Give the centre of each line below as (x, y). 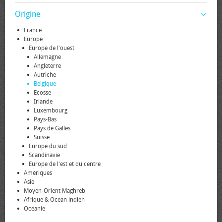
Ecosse (42, 93)
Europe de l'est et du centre (65, 164)
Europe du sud (48, 146)
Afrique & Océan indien (54, 200)
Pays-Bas (45, 119)
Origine (28, 14)
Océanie (34, 209)
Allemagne (47, 57)
